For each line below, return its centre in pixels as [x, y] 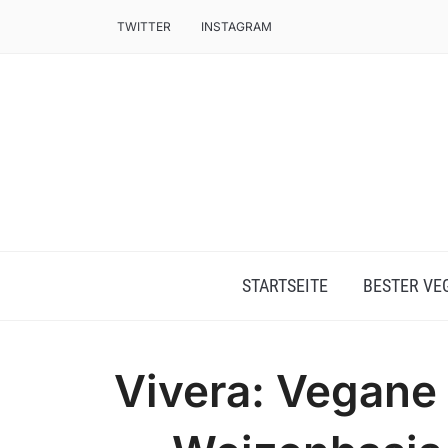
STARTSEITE [285, 285]
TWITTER [144, 26]
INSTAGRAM [236, 26]
